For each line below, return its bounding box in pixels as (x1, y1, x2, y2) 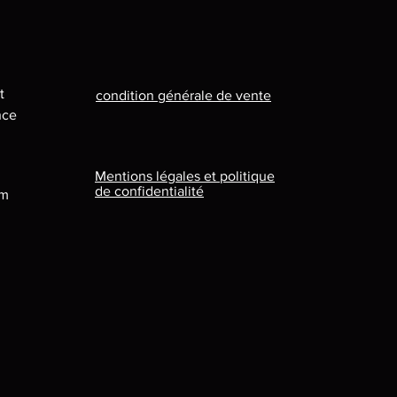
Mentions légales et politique (95, 168, 275, 184)
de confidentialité (95, 183, 204, 199)
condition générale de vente (96, 88, 271, 104)
